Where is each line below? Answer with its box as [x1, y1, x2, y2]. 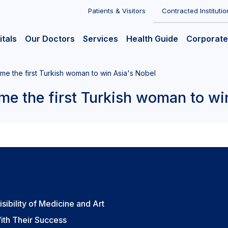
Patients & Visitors [88, 7, 146, 15]
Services [83, 34, 118, 44]
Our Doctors [25, 34, 75, 44]
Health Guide [126, 34, 178, 44]
